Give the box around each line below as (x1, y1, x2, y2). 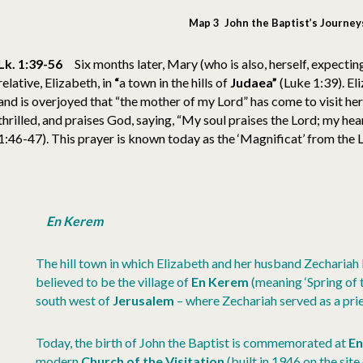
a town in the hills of (119, 75, 228, 91)
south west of (36, 293, 113, 309)
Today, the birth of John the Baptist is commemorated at (36, 335, 349, 351)
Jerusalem (113, 293, 175, 309)
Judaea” (228, 75, 277, 91)
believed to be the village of (36, 274, 192, 290)
